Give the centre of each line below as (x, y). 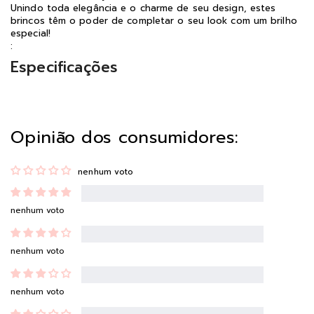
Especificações (64, 67)
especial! (30, 33)
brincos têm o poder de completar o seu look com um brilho (154, 20)
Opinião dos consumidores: (125, 137)
